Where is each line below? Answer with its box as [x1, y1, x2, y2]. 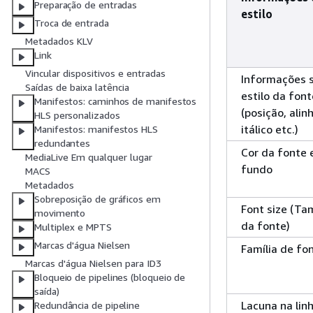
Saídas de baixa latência [25, 81, 129, 94]
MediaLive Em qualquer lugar [25, 151, 152, 163]
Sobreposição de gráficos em [34, 193, 161, 205]
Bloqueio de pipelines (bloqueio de [34, 271, 186, 284]
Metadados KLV [25, 35, 93, 48]
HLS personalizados [34, 109, 120, 122]
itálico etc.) [241, 122, 298, 136]
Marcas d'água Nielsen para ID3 [25, 257, 161, 270]
